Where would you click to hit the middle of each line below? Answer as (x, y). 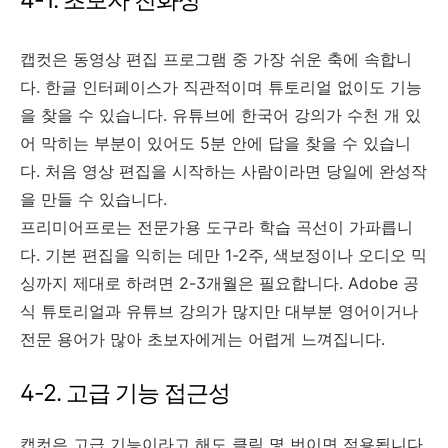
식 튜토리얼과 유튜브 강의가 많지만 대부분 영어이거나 (219, 310)
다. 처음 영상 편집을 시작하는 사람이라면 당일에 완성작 (223, 170)
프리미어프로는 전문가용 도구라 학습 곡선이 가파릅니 (216, 226)
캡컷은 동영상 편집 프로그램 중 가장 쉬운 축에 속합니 (216, 58)
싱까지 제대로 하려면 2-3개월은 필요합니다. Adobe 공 (219, 282)
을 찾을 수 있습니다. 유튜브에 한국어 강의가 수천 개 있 (220, 114)
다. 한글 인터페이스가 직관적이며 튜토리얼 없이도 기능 (221, 86)
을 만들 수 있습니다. (93, 198)
